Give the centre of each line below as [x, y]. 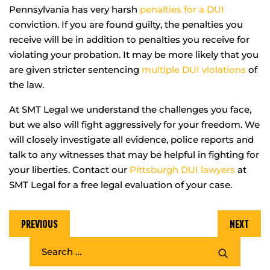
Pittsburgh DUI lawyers [182, 169]
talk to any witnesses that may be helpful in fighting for [134, 154]
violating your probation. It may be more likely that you [134, 54]
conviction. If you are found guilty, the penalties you [126, 24]
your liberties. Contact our [69, 169]
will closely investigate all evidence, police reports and [131, 139]
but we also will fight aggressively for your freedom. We [134, 124]
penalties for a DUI [182, 9]
